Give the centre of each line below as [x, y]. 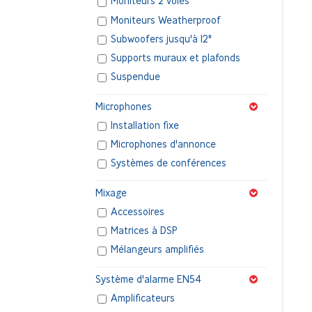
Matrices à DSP [145, 231]
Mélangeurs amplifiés [158, 249]
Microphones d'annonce [164, 144]
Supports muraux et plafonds [176, 58]
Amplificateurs [143, 298]
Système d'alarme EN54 [148, 279]
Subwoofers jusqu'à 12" [162, 39]
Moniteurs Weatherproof [166, 19]
